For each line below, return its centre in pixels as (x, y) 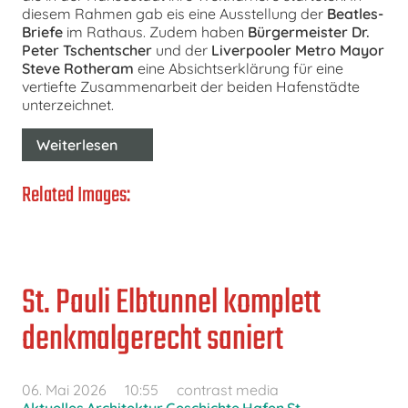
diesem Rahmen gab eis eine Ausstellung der (174, 13)
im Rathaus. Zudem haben (155, 31)
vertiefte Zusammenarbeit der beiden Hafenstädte (191, 86)
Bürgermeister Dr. (309, 31)
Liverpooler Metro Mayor (298, 50)
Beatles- (355, 13)
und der (184, 50)
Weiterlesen (77, 144)
